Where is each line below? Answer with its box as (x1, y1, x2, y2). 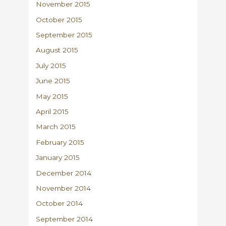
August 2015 (36, 46, 79, 54)
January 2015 (36, 153, 80, 162)
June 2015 (36, 77, 71, 85)
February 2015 (36, 138, 85, 146)
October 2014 (36, 199, 83, 208)
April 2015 (36, 107, 69, 116)
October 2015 (36, 15, 83, 24)
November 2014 (36, 184, 91, 192)
